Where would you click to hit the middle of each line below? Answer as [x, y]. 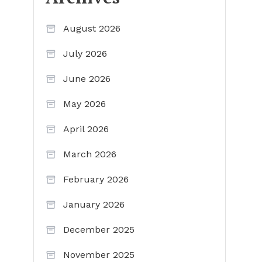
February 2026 [96, 179]
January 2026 [94, 204]
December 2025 [99, 230]
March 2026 [89, 154]
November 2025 [99, 255]
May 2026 [84, 104]
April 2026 [86, 129]
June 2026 [87, 79]
